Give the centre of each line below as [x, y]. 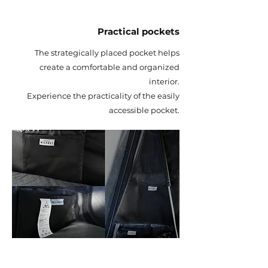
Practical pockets [138, 31]
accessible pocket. [144, 110]
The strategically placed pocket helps [107, 53]
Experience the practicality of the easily [103, 96]
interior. [164, 81]
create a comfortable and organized [109, 67]
